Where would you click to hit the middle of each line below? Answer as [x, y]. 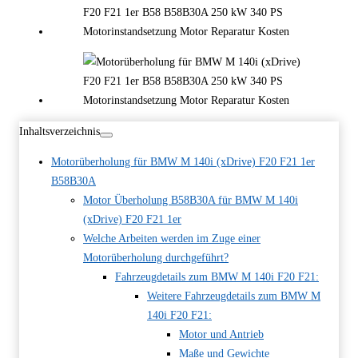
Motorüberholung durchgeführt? [156, 257]
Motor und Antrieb [221, 334]
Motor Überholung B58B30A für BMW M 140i [191, 199]
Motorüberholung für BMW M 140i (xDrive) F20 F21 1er [183, 161]
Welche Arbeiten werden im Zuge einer [172, 238]
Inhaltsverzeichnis [60, 131]
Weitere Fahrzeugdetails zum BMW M [234, 295]
